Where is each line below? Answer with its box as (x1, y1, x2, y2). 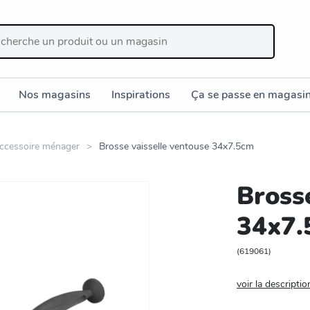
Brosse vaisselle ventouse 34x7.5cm (99, 139, 254, 153)
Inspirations (111, 86, 170, 102)
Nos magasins (19, 86, 91, 102)
